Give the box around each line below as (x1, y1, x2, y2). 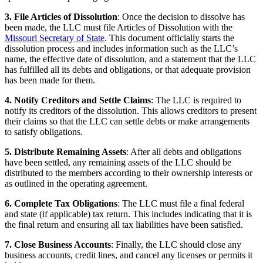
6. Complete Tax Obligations (5, 198, 117, 208)
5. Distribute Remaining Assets (5, 146, 126, 157)
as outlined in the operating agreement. (5, 178, 147, 188)
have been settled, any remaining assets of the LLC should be (5, 157, 231, 167)
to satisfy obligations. (5, 126, 83, 137)
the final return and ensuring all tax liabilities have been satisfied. (5, 219, 243, 230)
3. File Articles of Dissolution (5, 11, 117, 22)
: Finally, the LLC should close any (111, 239, 241, 249)
